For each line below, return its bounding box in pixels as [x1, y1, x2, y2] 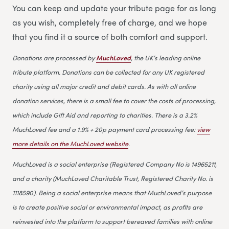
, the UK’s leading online [131, 52, 200, 62]
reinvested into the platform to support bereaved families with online [12, 216, 212, 226]
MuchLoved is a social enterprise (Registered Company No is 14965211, [12, 158, 217, 169]
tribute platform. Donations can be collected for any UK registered [12, 66, 204, 77]
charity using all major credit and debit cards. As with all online [12, 81, 196, 91]
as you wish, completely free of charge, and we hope [12, 16, 207, 28]
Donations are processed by [12, 52, 96, 62]
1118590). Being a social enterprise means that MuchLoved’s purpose [12, 187, 212, 197]
